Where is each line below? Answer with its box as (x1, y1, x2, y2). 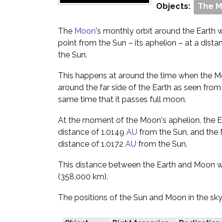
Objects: (156, 1, 192, 11)
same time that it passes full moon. (58, 95, 186, 104)
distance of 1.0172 (58, 139, 125, 149)
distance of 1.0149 (58, 127, 126, 137)
